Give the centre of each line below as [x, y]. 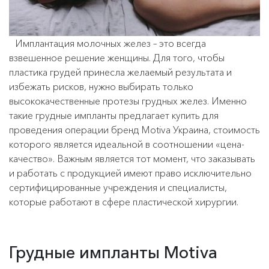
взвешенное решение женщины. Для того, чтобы [117, 58]
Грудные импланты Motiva [113, 252]
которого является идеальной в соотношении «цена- [127, 144]
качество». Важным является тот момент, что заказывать [132, 159]
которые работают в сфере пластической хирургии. [124, 202]
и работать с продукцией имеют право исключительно [130, 173]
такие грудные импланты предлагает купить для [114, 116]
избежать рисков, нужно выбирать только [101, 87]
